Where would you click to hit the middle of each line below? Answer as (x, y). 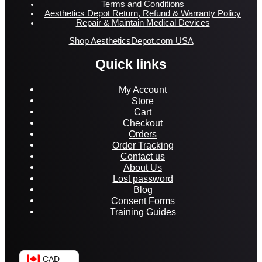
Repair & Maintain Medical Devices (143, 23)
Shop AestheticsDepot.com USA (131, 41)
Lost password (143, 178)
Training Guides (143, 211)
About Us (143, 167)
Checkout (143, 123)
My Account (143, 89)
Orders (143, 134)
